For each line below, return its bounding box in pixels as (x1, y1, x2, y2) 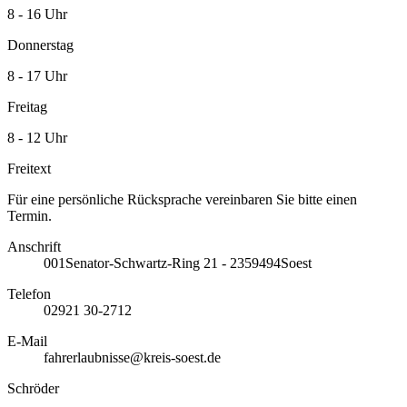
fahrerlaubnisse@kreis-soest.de (44, 349, 221, 365)
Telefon (7, 285, 51, 302)
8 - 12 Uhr (7, 129, 67, 145)
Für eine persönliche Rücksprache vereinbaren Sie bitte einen (7, 191, 357, 207)
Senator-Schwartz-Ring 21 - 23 (65, 254, 244, 271)
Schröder (7, 380, 59, 396)
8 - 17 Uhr (7, 67, 67, 84)
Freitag (7, 98, 47, 114)
